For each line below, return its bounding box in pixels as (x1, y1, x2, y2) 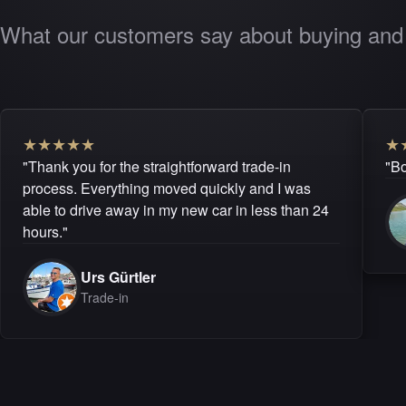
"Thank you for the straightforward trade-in (23, 155, 291, 177)
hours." (23, 220, 68, 242)
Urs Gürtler (81, 266, 156, 287)
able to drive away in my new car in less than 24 (23, 198, 329, 220)
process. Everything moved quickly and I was (23, 177, 311, 198)
